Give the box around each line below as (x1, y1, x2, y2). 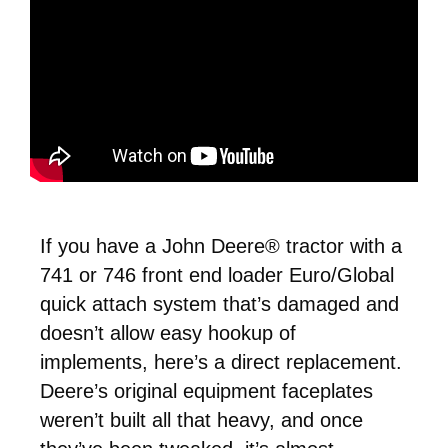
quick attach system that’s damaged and (40, 293, 399, 316)
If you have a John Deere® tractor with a (40, 235, 402, 258)
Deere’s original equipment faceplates (40, 380, 373, 403)
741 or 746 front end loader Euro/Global (40, 264, 394, 287)
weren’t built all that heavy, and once (40, 409, 363, 432)
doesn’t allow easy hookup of (40, 322, 296, 345)
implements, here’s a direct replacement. (40, 351, 408, 374)
